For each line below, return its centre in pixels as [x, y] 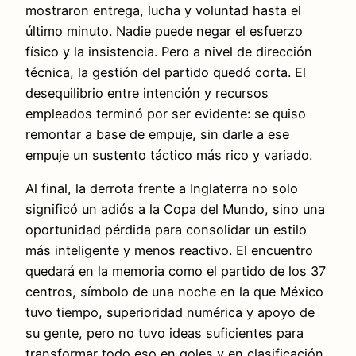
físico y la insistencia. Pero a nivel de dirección [169, 51]
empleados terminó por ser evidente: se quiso [166, 113]
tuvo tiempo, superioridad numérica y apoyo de [170, 312]
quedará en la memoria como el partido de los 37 [176, 271]
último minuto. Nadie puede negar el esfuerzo [164, 31]
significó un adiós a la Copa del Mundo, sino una [175, 209]
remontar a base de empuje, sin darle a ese [157, 134]
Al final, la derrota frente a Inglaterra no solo [162, 188]
